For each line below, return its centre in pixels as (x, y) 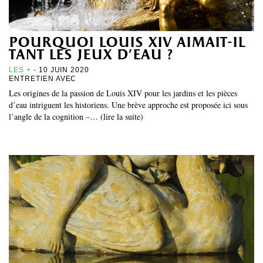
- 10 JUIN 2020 (60, 70)
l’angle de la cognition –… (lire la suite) (76, 116)
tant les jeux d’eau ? (91, 55)
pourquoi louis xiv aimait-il (127, 43)
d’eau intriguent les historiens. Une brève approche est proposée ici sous (128, 104)
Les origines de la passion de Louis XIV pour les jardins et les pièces (123, 93)
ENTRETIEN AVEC (44, 78)
